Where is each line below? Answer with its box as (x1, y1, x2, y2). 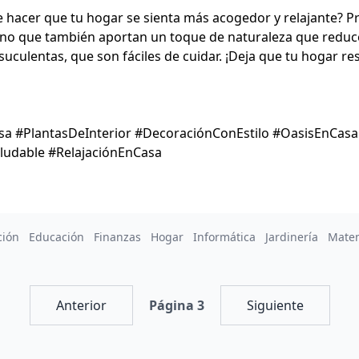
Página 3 (148, 296, 204, 315)
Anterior (55, 296, 107, 315)
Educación (29, 229, 84, 245)
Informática (193, 229, 256, 245)
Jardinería (265, 229, 318, 245)
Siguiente (246, 296, 304, 315)
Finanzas (94, 229, 141, 245)
